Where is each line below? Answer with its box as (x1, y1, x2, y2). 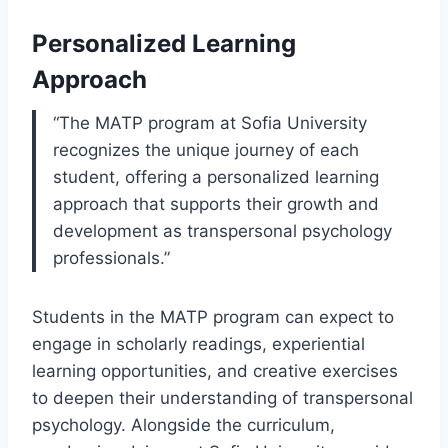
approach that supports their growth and (53, 193, 379, 214)
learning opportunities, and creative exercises (32, 360, 398, 381)
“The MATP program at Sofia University (53, 112, 367, 133)
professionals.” (53, 247, 170, 268)
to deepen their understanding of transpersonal (32, 387, 413, 408)
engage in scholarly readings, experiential (32, 333, 365, 354)
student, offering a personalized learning (53, 166, 379, 187)
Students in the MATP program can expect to (32, 306, 394, 327)
